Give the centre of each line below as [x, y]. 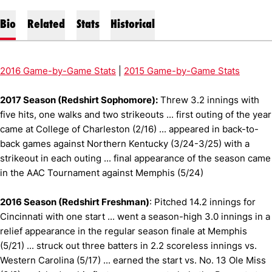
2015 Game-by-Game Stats [182, 71]
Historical [133, 24]
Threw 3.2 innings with [209, 100]
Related [46, 24]
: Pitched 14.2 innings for [202, 202]
